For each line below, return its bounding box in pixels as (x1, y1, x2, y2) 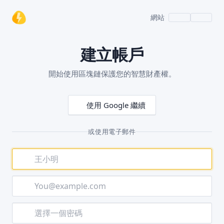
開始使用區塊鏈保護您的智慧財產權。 (48, 68, 176, 78)
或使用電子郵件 (88, 127, 136, 136)
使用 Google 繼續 (86, 100, 145, 110)
